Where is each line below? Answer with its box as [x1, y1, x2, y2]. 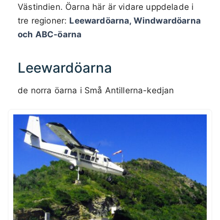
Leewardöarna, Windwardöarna [69, 15, 201, 26]
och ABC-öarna [18, 29, 82, 39]
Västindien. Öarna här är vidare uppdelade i [18, 1, 194, 12]
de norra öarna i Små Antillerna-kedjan [18, 85, 174, 95]
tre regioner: [18, 15, 70, 26]
